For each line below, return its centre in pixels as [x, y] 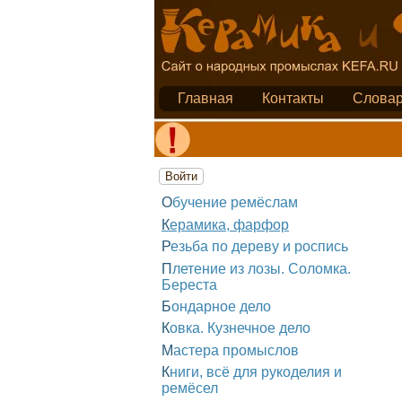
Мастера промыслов [236, 350]
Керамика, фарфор [229, 224]
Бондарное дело [221, 306]
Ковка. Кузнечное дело [240, 328]
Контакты [293, 98]
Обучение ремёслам [235, 203]
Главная [205, 98]
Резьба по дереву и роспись [259, 247]
